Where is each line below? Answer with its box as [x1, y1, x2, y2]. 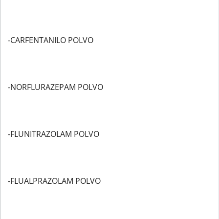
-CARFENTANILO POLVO [8, 35, 93, 45]
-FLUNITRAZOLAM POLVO [8, 129, 99, 139]
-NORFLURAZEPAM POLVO [8, 82, 103, 92]
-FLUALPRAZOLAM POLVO [8, 175, 101, 186]
